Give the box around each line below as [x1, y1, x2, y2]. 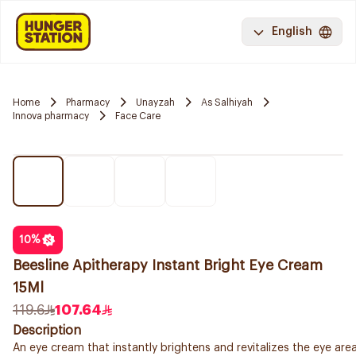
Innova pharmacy [13, 110, 89, 121]
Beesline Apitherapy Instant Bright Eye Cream [13, 258, 323, 273]
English [272, 26, 312, 37]
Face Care [115, 110, 161, 121]
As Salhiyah [201, 97, 253, 107]
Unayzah [136, 97, 175, 107]
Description [13, 324, 81, 337]
